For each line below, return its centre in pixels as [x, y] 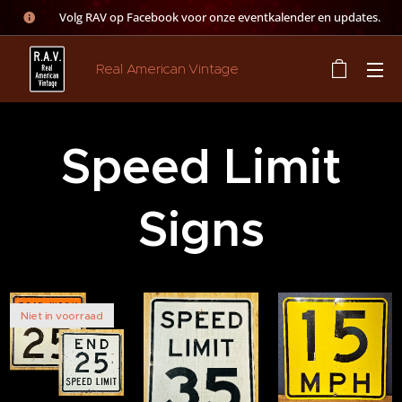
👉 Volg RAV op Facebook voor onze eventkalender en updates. [211, 17]
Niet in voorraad [62, 315]
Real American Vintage [167, 69]
